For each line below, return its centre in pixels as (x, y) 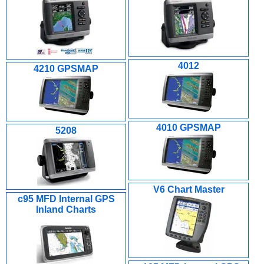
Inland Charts (66, 209)
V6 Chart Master (189, 189)
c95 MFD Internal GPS (66, 199)
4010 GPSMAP (189, 128)
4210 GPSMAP (66, 69)
